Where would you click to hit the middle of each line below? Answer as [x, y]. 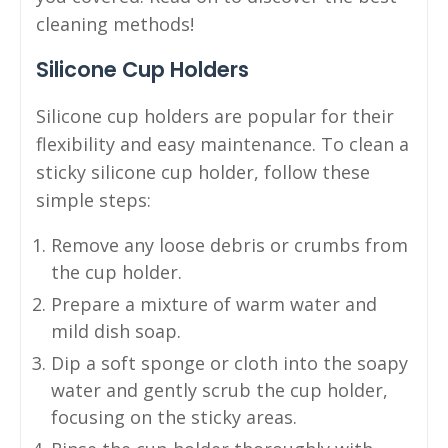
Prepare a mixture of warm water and [214, 303]
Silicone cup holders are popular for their [215, 115]
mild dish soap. [116, 330]
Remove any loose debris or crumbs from [229, 244]
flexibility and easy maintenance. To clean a [222, 143]
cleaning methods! [115, 23]
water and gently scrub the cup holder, [219, 389]
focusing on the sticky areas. [174, 416]
